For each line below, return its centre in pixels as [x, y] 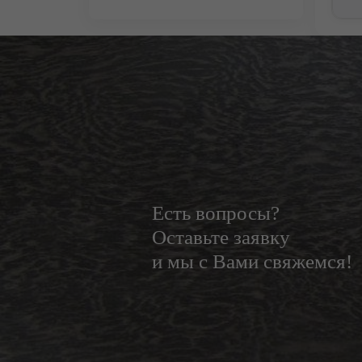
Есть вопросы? [215, 213]
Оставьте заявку [221, 237]
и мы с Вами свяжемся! [252, 261]
